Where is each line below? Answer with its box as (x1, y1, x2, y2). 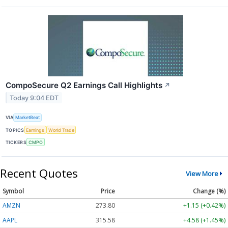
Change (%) (193, 187, 225, 196)
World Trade (48, 127, 74, 133)
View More (185, 168, 218, 178)
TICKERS (6, 139, 27, 145)
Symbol (3, 187, 24, 196)
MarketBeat (15, 115, 40, 121)
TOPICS (6, 127, 24, 133)
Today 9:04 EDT (10, 94, 59, 102)
